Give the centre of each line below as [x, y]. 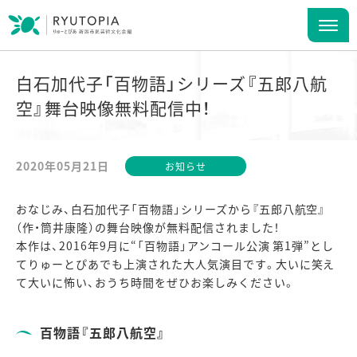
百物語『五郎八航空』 [103, 332]
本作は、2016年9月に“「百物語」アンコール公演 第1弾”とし [175, 245]
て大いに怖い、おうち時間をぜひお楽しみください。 [155, 282]
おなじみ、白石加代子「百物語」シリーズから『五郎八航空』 [171, 209]
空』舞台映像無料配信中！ [113, 108]
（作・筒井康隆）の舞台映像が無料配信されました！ [148, 227]
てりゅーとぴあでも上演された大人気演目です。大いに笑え [176, 264]
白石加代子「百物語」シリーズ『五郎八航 [172, 83]
